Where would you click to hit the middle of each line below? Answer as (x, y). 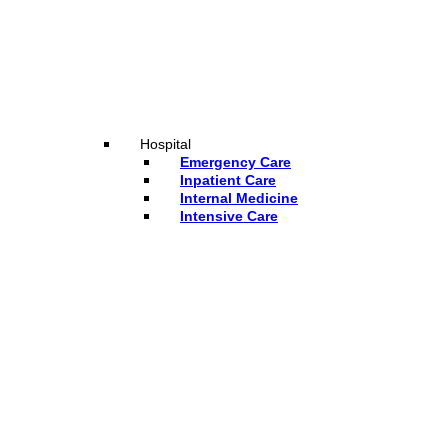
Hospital (165, 143)
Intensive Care (229, 215)
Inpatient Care (228, 179)
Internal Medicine (239, 197)
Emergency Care (235, 161)
